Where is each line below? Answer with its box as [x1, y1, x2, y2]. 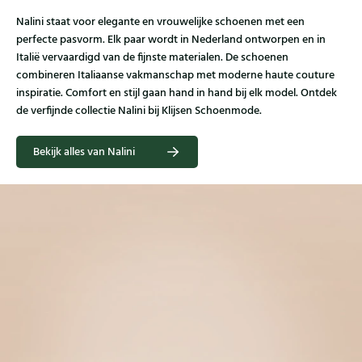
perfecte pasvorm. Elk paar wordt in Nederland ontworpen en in [16, 32, 326, 48]
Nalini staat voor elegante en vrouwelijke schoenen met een [16, 14, 305, 31]
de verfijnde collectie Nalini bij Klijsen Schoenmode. [16, 103, 262, 120]
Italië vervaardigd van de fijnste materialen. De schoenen [16, 49, 288, 66]
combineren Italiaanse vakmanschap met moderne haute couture [16, 67, 335, 84]
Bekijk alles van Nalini [33, 144, 135, 161]
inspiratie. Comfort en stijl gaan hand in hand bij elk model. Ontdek [16, 85, 337, 102]
